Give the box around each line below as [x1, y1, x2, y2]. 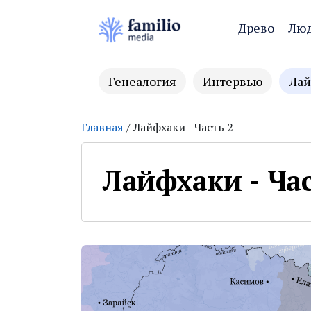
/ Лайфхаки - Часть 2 [124, 119, 233, 135]
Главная [81, 119, 124, 135]
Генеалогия [108, 73, 176, 90]
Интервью [203, 73, 262, 90]
